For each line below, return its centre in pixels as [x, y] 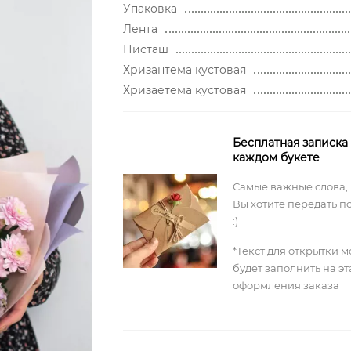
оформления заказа [286, 285]
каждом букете [276, 157]
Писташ [145, 49]
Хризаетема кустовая [184, 90]
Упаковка [150, 9]
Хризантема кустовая [184, 70]
